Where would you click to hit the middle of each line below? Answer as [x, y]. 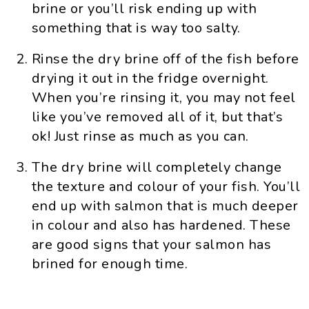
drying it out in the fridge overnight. [150, 78]
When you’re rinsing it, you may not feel [163, 98]
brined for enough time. [110, 264]
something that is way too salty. [136, 28]
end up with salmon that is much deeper [165, 206]
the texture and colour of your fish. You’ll [166, 187]
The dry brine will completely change [157, 167]
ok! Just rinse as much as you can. [140, 136]
